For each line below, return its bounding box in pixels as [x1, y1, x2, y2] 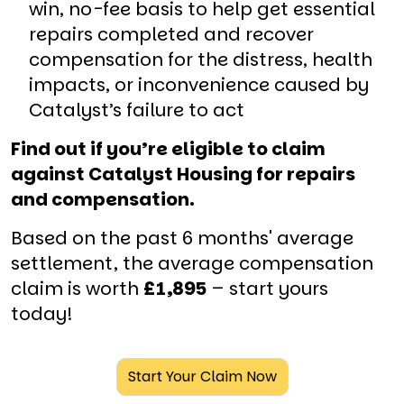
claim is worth [11, 275, 143, 301]
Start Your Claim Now [127, 365, 277, 387]
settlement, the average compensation [11, 250, 373, 276]
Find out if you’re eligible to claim [11, 135, 326, 161]
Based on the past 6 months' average [11, 225, 353, 251]
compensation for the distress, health [29, 46, 372, 72]
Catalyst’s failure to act [29, 96, 244, 123]
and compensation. [11, 186, 195, 212]
